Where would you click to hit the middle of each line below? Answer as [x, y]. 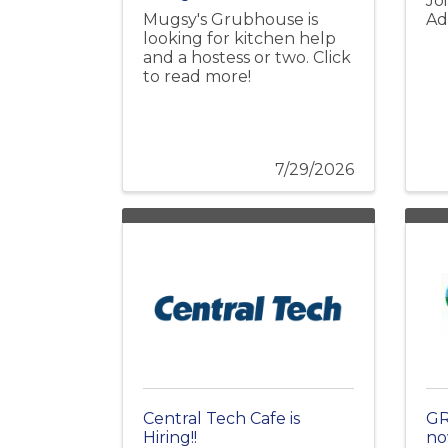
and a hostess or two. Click [247, 58]
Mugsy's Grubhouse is [230, 20]
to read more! [197, 77]
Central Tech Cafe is [221, 419]
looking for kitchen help [239, 39]
